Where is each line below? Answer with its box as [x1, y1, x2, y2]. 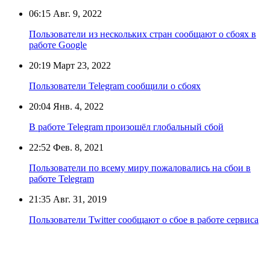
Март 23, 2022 [51, 60, 111, 71]
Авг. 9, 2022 [51, 8, 102, 19]
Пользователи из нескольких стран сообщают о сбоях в [29, 28, 256, 39]
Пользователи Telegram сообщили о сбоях [29, 80, 201, 91]
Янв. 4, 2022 [51, 101, 104, 111]
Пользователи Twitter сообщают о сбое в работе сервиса [29, 214, 259, 225]
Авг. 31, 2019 [51, 193, 107, 204]
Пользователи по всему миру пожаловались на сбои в [29, 162, 251, 173]
